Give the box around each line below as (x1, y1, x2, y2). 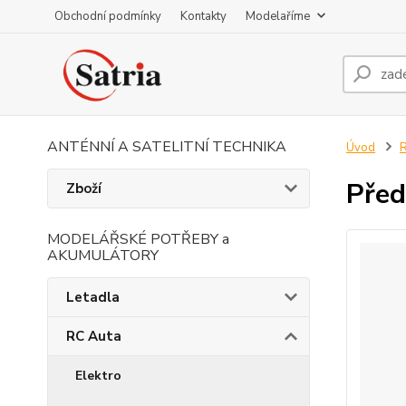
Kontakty (180, 8, 227, 24)
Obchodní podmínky (54, 8, 161, 24)
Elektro (75, 367, 121, 384)
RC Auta (66, 327, 121, 345)
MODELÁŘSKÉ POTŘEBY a (47, 229, 229, 249)
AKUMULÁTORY (47, 246, 159, 266)
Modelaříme (246, 8, 310, 24)
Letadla (66, 288, 120, 306)
